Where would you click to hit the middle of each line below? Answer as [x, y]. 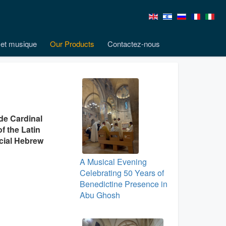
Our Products [72, 44]
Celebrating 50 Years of [122, 173]
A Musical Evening [113, 162]
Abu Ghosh [100, 195]
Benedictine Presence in [123, 184]
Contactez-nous [134, 44]
